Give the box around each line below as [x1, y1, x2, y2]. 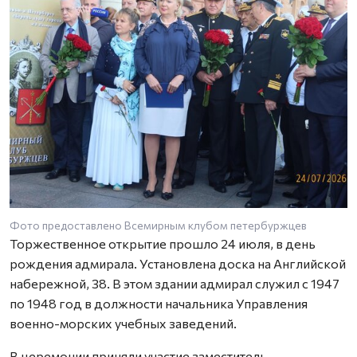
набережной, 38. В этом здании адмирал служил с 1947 [10, 276, 339, 292]
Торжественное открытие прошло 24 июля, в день [10, 236, 316, 252]
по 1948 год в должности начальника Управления [10, 296, 308, 312]
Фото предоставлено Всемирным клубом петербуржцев [10, 218, 307, 233]
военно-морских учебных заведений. [10, 316, 237, 331]
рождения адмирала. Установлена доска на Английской [10, 256, 346, 272]
